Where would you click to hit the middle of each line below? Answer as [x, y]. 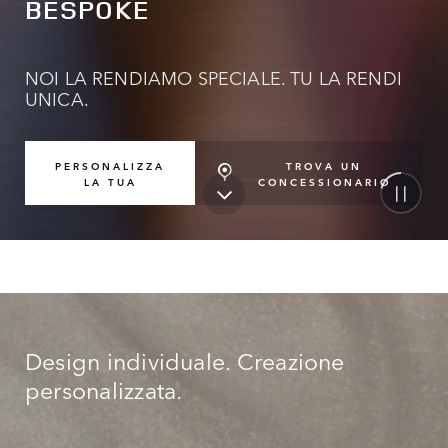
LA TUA [110, 181]
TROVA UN [324, 164]
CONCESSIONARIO [324, 180]
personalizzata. [104, 389]
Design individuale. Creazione [185, 360]
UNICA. [57, 98]
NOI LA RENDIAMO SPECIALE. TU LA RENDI [213, 77]
